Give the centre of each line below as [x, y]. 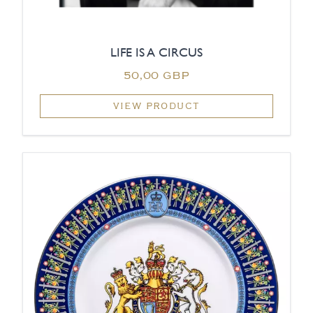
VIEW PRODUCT [156, 106]
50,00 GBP [156, 75]
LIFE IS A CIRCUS [156, 52]
